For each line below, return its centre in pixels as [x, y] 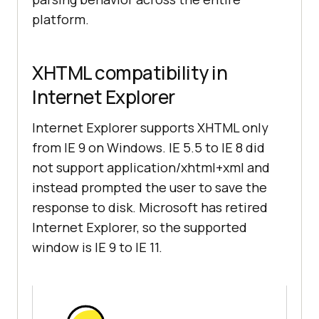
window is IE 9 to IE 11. [97, 247]
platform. [61, 20]
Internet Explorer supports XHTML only [150, 128]
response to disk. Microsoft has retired [150, 208]
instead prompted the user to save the [150, 188]
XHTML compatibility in [130, 73]
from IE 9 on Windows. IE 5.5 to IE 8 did [148, 148]
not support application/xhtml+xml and [151, 168]
